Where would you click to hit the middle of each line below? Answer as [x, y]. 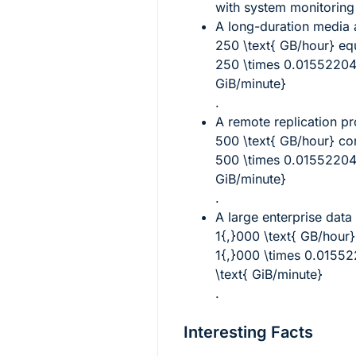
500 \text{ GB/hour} [275, 140]
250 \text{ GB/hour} [275, 45]
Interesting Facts [248, 332]
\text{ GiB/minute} [269, 274]
